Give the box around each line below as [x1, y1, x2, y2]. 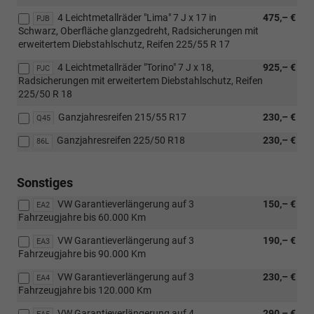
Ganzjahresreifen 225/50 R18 [57, 134, 185, 146]
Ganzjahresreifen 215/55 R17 [58, 111, 186, 123]
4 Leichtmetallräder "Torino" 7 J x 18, [57, 61, 214, 73]
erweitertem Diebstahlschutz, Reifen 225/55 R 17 [18, 38, 230, 50]
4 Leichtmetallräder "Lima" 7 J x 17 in [57, 11, 217, 23]
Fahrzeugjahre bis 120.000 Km [18, 284, 151, 296]
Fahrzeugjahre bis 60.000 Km [18, 211, 146, 223]
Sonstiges [17, 175, 73, 190]
